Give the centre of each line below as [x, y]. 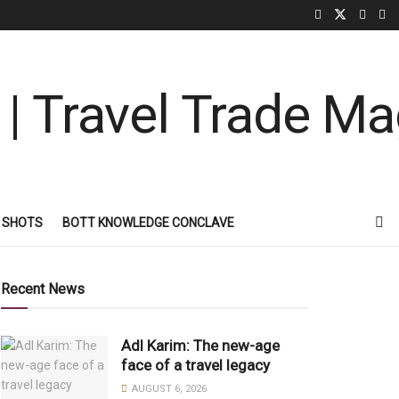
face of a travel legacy [195, 365]
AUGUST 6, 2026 [168, 389]
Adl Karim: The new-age [200, 346]
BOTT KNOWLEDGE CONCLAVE [148, 223]
